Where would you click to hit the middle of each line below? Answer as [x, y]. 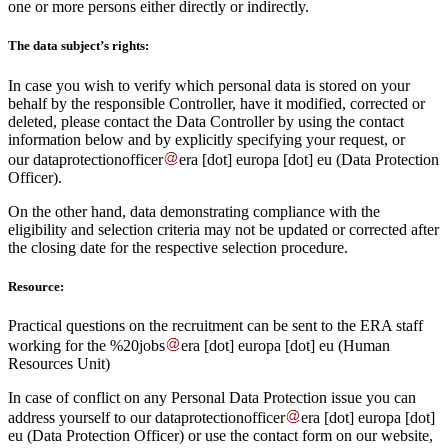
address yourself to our [81, 417]
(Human [362, 345]
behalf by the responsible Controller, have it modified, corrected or [216, 103]
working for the [59, 345]
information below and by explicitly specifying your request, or [206, 139]
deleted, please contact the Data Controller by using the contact [206, 121]
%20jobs [137, 345]
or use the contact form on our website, [308, 435]
